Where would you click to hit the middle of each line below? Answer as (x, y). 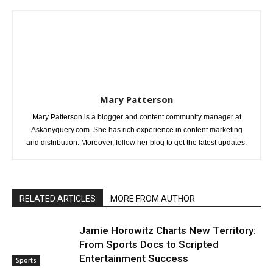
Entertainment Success (134, 259)
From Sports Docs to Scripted (149, 245)
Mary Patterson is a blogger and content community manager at (136, 117)
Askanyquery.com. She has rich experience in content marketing (136, 130)
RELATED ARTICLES (58, 199)
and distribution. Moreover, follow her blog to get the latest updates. (136, 143)
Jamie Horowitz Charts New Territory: (168, 231)
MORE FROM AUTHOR (153, 199)
